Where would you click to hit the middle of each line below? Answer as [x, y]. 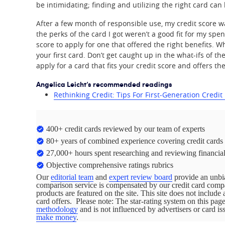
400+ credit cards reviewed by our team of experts [126, 129]
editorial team [72, 177]
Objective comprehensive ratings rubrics [110, 165]
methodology [57, 209]
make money [56, 217]
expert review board [141, 177]
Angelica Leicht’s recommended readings [104, 84]
